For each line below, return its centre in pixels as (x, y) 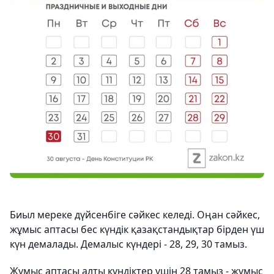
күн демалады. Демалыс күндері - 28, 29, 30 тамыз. (128, 244)
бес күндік (106, 230)
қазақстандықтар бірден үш (198, 230)
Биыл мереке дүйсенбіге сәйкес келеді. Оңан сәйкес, (135, 215)
